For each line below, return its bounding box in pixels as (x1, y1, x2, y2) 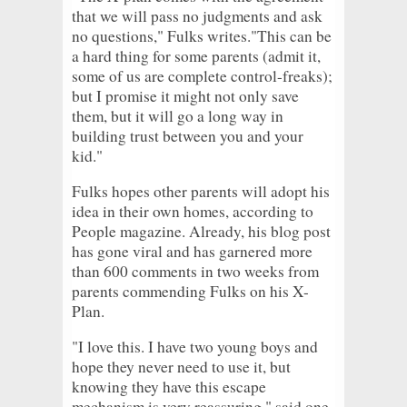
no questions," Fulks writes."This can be (72, 25, 332, 46)
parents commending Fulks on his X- (72, 280, 309, 302)
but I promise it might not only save (72, 84, 299, 106)
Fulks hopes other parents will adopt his (72, 180, 330, 202)
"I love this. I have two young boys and (72, 335, 318, 357)
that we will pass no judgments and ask (72, 5, 323, 26)
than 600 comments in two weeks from (72, 260, 319, 282)
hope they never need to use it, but (72, 355, 291, 377)
